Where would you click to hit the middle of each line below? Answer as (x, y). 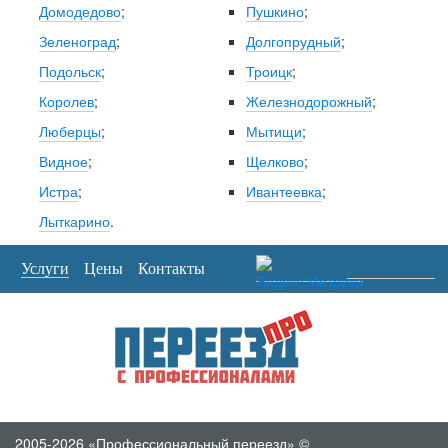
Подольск (69, 71)
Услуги (45, 269)
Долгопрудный (293, 41)
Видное (63, 161)
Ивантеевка (283, 191)
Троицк (268, 71)
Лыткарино (74, 221)
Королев (66, 101)
